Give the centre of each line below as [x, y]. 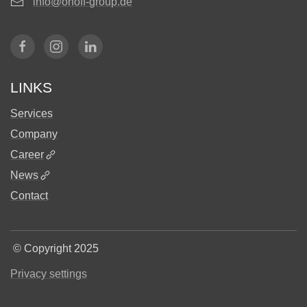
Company [34, 134]
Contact [29, 195]
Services [32, 113]
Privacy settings [49, 273]
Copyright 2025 [61, 248]
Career [27, 154]
